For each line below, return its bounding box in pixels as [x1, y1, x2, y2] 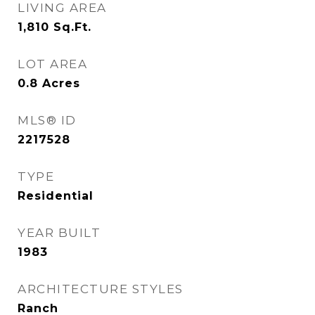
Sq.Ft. [53, 20, 91, 34]
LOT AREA [18, 57, 87, 71]
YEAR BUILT [18, 226, 101, 240]
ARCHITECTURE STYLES [18, 282, 184, 296]
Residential [18, 189, 94, 202]
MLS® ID [18, 113, 77, 127]
